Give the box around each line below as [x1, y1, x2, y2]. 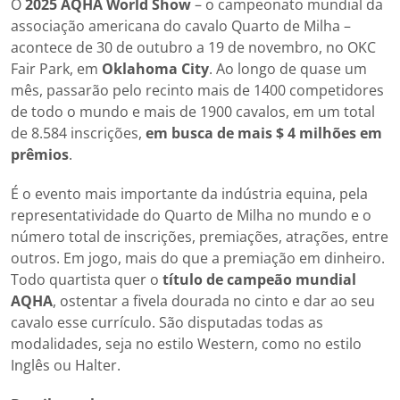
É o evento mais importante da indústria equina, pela [11, 184, 368, 204]
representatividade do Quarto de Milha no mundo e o [11, 205, 371, 226]
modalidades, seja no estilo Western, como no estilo [11, 334, 362, 354]
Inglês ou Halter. [11, 355, 121, 376]
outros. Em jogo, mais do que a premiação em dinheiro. [11, 248, 385, 269]
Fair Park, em [11, 59, 102, 79]
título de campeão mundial [162, 270, 356, 290]
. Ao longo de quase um [209, 59, 367, 79]
